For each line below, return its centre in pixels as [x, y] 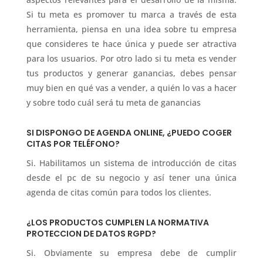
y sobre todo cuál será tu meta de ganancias [113, 102]
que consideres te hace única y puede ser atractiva [131, 43]
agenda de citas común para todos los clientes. [119, 192]
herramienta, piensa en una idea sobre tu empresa [131, 29]
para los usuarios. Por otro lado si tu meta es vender [131, 58]
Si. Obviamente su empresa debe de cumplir [131, 252]
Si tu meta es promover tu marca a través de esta [131, 14]
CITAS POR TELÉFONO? [73, 144]
